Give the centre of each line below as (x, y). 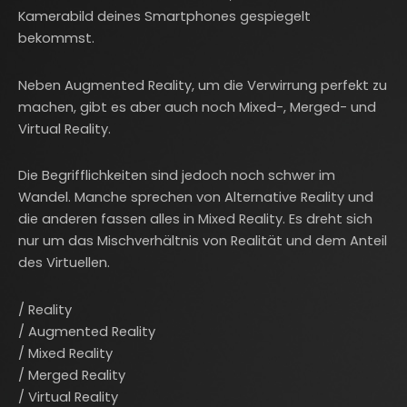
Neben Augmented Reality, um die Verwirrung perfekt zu (203, 85)
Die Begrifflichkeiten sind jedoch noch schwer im (177, 176)
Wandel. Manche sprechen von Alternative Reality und (196, 198)
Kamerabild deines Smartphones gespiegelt (164, 17)
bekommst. (56, 39)
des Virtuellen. (64, 263)
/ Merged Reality (72, 375)
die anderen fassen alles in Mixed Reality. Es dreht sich (195, 219)
